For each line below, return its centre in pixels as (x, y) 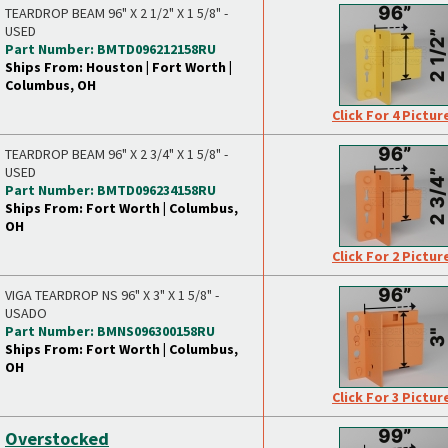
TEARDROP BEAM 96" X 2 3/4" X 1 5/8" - (116, 154)
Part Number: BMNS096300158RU (110, 331)
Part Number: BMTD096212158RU (110, 49)
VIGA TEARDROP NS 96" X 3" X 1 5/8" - (112, 295)
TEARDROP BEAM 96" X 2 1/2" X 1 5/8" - (116, 13)
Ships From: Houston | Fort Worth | (118, 67)
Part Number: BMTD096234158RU (110, 190)
